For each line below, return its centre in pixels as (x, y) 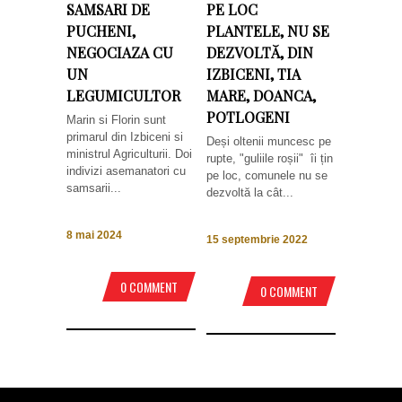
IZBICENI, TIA (253, 74)
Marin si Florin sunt (116, 120)
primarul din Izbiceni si (125, 137)
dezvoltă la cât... (250, 192)
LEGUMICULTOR (123, 96)
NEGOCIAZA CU (120, 52)
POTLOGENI (248, 117)
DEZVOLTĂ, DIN (260, 52)
